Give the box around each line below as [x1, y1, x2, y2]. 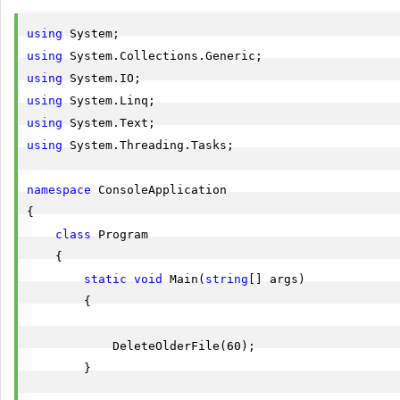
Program [91, 228, 148, 241]
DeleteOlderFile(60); [27, 339, 255, 353]
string [205, 272, 248, 286]
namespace [27, 183, 91, 196]
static [84, 272, 127, 286]
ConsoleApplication [91, 183, 227, 196]
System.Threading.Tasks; [62, 138, 234, 152]
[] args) [248, 272, 305, 286]
